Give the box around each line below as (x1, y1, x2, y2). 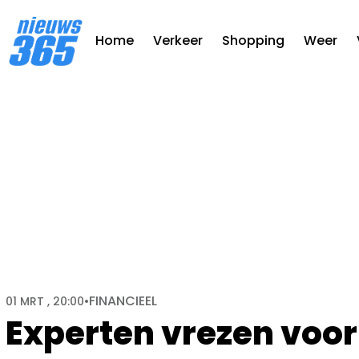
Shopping (222, 31, 284, 50)
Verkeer (153, 31, 203, 50)
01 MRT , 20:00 (6, 293, 84, 309)
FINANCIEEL (89, 292, 157, 310)
